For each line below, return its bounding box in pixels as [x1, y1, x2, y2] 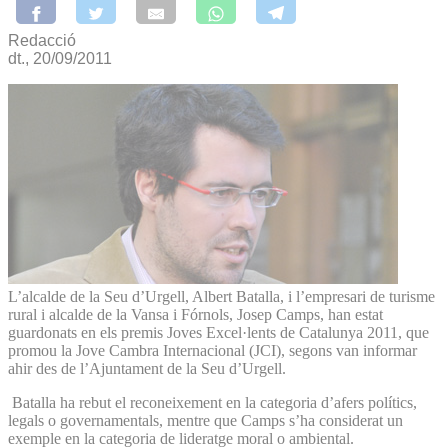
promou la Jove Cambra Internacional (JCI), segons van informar [8, 341, 417, 359]
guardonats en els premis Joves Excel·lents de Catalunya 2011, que [8, 323, 429, 341]
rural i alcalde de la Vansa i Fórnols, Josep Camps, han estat [8, 305, 383, 323]
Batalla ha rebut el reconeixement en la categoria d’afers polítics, [8, 393, 417, 411]
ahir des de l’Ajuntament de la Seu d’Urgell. [8, 359, 286, 377]
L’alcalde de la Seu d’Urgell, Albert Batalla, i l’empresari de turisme [8, 287, 435, 305]
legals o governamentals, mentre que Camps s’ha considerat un [8, 411, 403, 429]
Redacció [8, 31, 76, 49]
